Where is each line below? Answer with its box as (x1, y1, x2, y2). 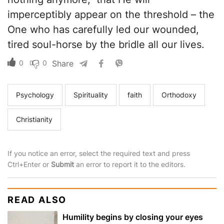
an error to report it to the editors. (74, 160, 185, 169)
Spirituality (73, 90, 108, 99)
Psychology (16, 90, 54, 99)
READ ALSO (7, 194, 67, 205)
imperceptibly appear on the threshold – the (7, 8, 214, 21)
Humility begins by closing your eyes (62, 212, 203, 222)
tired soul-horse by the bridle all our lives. (7, 38, 204, 51)
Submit (51, 160, 74, 169)
